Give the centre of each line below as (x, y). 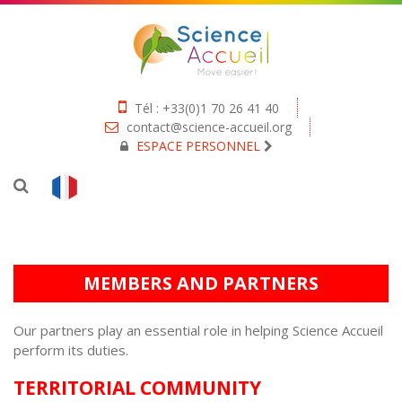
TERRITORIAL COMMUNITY (137, 388)
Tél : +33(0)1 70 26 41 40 (205, 108)
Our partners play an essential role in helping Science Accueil (198, 330)
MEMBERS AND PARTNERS (201, 283)
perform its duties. (71, 350)
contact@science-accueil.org (210, 127)
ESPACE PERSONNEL (199, 146)
